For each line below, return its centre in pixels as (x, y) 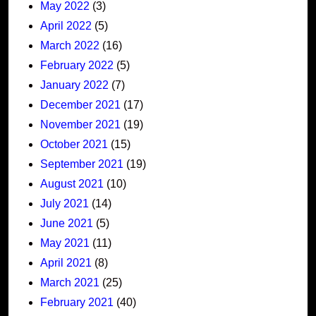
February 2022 (77, 65)
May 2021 (65, 243)
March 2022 (70, 45)
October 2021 (74, 144)
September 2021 (82, 164)
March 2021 (70, 282)
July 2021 (65, 203)
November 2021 (80, 124)
